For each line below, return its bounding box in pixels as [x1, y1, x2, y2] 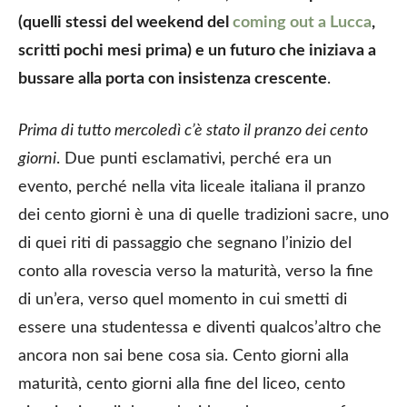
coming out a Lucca [233, 14, 372, 31]
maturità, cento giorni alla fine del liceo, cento [18, 375, 345, 392]
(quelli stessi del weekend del [18, 14, 233, 31]
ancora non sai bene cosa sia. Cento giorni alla [18, 347, 349, 364]
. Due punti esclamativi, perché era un [56, 150, 332, 167]
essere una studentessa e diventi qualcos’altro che [18, 319, 382, 336]
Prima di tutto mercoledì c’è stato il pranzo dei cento [18, 122, 368, 139]
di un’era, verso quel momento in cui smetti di [18, 291, 347, 308]
